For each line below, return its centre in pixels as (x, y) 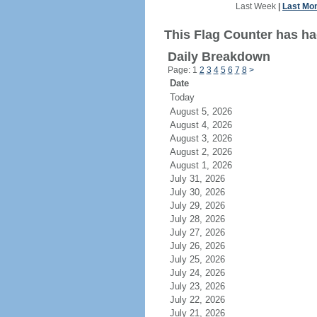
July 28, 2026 (206, 219)
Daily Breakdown (219, 57)
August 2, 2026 (209, 152)
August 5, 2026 (209, 111)
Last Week (256, 6)
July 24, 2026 (206, 273)
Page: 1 (183, 70)
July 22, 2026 (206, 300)
